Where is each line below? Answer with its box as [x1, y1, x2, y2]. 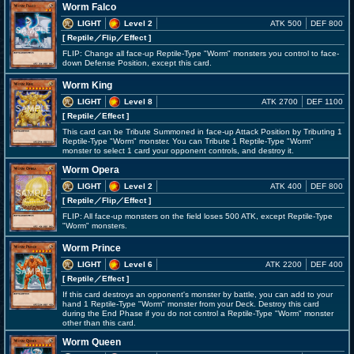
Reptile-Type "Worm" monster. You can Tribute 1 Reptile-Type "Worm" [62, 137, 314, 145]
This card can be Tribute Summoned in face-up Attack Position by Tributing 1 [62, 127, 342, 136]
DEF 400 [311, 260, 343, 269]
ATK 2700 [262, 97, 298, 106]
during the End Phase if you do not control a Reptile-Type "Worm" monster [62, 309, 333, 318]
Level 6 [124, 260, 153, 269]
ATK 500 [270, 19, 302, 28]
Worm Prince [62, 243, 121, 254]
